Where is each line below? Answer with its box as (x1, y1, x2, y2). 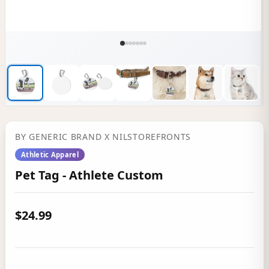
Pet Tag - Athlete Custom (15, 167, 163, 183)
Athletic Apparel (21, 150, 79, 159)
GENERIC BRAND (29, 131, 102, 142)
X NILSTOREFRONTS (101, 131, 192, 142)
